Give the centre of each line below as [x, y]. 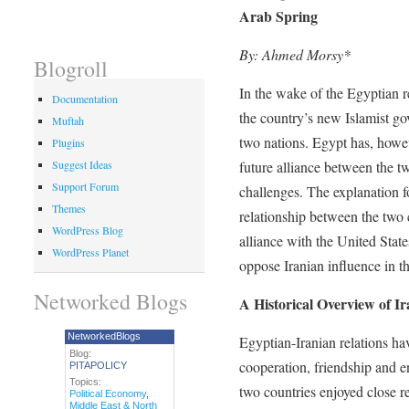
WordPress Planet [90, 252]
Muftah [68, 121]
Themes [68, 209]
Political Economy [107, 393]
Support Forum [85, 187]
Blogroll [70, 69]
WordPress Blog [87, 231]
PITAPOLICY [98, 365]
